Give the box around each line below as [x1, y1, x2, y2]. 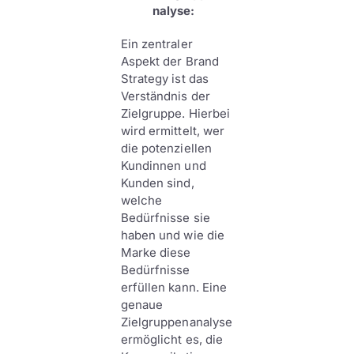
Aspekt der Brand [120, 54, 219, 69]
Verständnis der [120, 88, 210, 104]
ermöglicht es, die [120, 332, 224, 347]
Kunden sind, [120, 175, 194, 190]
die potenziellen [120, 141, 212, 156]
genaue [120, 297, 164, 312]
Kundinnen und [120, 158, 206, 173]
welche [120, 193, 163, 208]
